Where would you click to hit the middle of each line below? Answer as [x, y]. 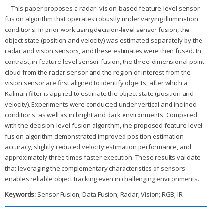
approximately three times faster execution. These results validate [103, 158]
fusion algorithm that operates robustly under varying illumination [101, 19]
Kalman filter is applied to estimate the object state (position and [99, 94]
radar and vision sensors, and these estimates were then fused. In [103, 51]
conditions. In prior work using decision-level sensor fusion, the [97, 30]
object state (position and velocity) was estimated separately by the [104, 40]
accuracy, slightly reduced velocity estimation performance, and [98, 147]
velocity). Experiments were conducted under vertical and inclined [101, 104]
